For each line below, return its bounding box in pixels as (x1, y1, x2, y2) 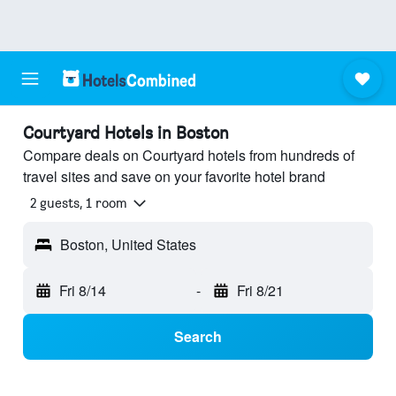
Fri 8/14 (59, 280, 106, 301)
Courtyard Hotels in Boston (23, 122, 229, 143)
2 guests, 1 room (30, 194, 127, 212)
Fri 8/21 (236, 280, 284, 301)
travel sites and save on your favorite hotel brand (23, 166, 325, 187)
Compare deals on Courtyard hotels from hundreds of (23, 145, 354, 165)
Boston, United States (60, 234, 196, 255)
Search (174, 326, 222, 347)
